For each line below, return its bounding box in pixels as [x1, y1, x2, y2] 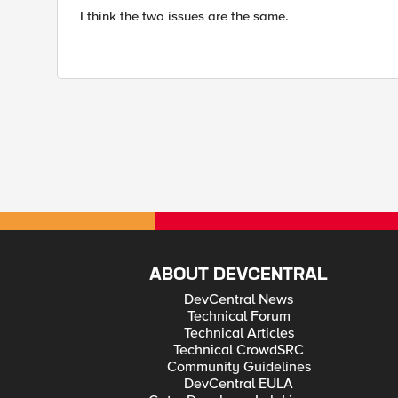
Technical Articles [183, 324, 294, 342]
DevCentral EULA [184, 375, 294, 393]
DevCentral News [184, 291, 294, 308]
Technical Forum [187, 307, 291, 325]
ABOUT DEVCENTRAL [149, 267, 329, 283]
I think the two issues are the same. [80, 8, 289, 24]
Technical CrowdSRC [173, 341, 305, 359]
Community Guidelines [166, 358, 311, 376]
